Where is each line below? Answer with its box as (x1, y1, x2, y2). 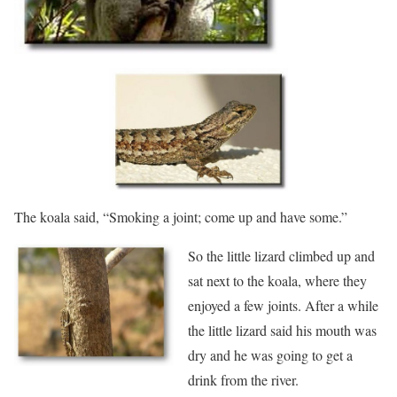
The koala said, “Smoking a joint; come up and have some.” (14, 207, 347, 227)
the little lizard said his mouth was (188, 321, 377, 340)
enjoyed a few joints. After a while (188, 296, 378, 315)
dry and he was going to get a (188, 346, 353, 365)
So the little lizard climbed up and (188, 246, 375, 266)
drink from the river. (188, 370, 299, 390)
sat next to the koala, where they (188, 271, 367, 291)
